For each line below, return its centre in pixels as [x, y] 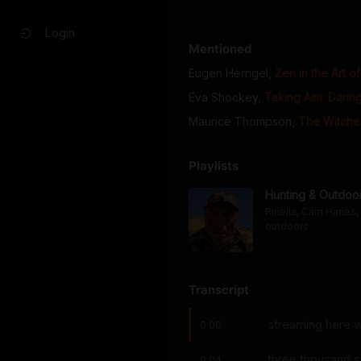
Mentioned [220, 49]
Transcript [219, 290]
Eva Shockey [223, 97]
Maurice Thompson [240, 121]
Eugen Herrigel [228, 73]
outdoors [287, 226]
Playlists [214, 166]
